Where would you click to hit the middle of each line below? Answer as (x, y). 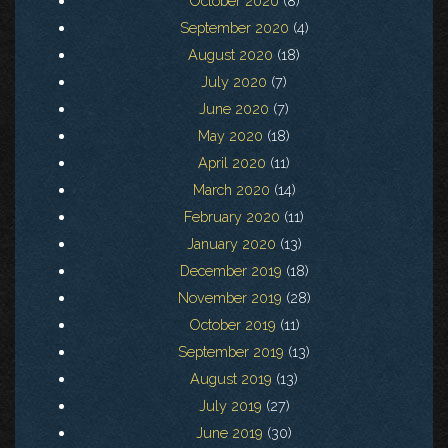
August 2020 (230, 55)
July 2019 (230, 406)
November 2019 (229, 298)
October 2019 (232, 325)
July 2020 (234, 82)
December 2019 (230, 271)
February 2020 (232, 217)
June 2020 (234, 109)
